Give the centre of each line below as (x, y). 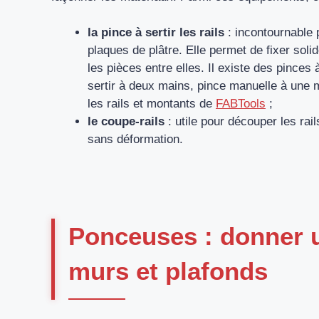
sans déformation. (135, 140)
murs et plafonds (168, 271)
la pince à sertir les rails (156, 33)
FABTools (241, 104)
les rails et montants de (152, 104)
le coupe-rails (126, 122)
